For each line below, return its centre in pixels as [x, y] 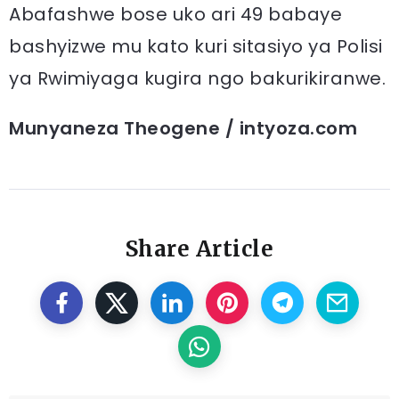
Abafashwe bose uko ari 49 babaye [175, 14]
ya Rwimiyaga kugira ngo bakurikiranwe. [197, 78]
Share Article [199, 249]
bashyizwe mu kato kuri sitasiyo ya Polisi [196, 46]
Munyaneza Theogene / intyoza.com [183, 128]
